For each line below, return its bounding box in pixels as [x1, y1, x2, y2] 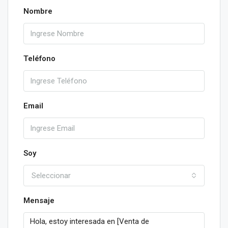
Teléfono [23, 54, 55, 63]
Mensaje [23, 196, 54, 205]
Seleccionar [32, 171, 71, 180]
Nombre [23, 7, 52, 16]
